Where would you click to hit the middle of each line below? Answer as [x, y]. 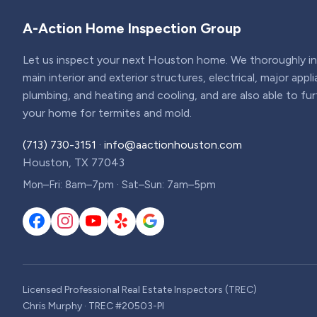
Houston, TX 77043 [74, 162]
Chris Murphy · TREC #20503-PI [93, 306]
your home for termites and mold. [107, 113]
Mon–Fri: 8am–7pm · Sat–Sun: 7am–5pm [119, 184]
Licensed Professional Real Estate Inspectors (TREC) [140, 289]
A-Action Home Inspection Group [132, 28]
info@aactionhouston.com [173, 144]
